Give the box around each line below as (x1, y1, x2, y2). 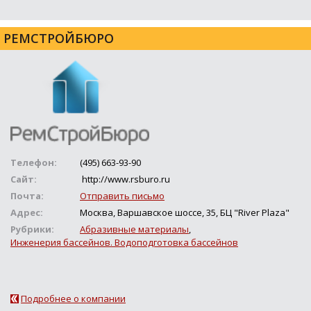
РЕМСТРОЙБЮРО (3, 29, 114, 47)
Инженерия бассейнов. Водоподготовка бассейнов (10, 236, 238, 249)
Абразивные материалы (80, 223, 189, 236)
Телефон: (10, 156, 57, 169)
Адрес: (10, 206, 43, 219)
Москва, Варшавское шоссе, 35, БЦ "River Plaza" (80, 206, 289, 219)
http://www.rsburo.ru (80, 173, 170, 186)
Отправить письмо (80, 190, 165, 203)
